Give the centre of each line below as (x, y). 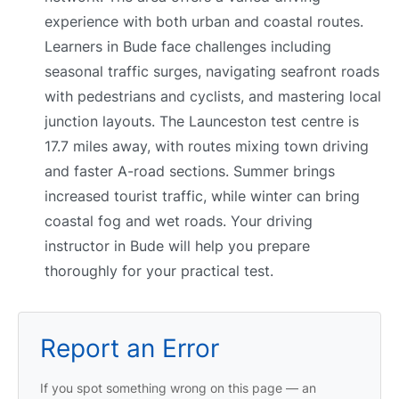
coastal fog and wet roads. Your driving (179, 220)
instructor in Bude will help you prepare (177, 245)
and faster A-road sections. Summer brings (190, 171)
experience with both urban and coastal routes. (204, 21)
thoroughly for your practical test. (159, 270)
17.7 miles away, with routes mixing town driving (207, 146)
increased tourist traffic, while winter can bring (202, 195)
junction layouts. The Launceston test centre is (202, 121)
